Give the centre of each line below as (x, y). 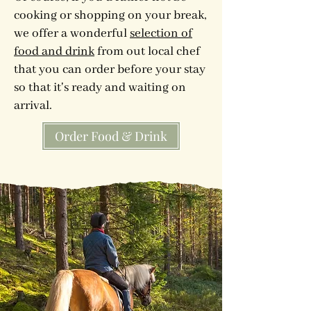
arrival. (33, 106)
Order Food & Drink (111, 136)
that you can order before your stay (110, 69)
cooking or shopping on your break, (110, 15)
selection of (161, 33)
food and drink (54, 51)
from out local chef (147, 51)
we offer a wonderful (72, 33)
